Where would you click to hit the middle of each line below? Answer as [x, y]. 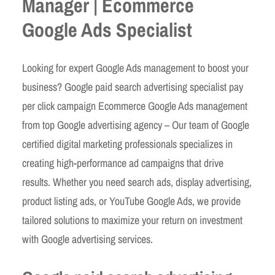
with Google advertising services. [87, 239]
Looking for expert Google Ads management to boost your [135, 68]
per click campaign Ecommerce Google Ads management [135, 106]
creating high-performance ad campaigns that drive [123, 163]
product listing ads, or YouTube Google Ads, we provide [131, 201]
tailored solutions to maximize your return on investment [132, 220]
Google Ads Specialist [107, 29]
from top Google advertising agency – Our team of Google [136, 125]
